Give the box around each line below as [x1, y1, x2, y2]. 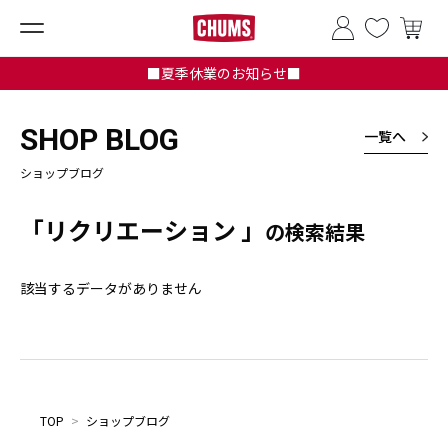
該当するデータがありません [20, 278, 202, 298]
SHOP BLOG [20, 122, 179, 157]
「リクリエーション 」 [20, 212, 265, 247]
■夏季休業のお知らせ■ [147, 63, 301, 83]
